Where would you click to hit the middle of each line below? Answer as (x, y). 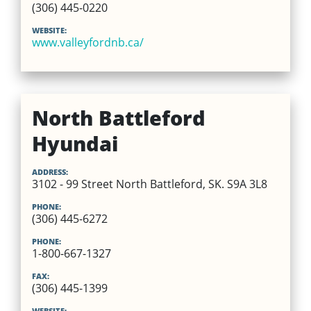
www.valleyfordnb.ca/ (87, 42)
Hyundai (75, 143)
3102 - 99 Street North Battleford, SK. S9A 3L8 (149, 184)
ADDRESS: (50, 171)
